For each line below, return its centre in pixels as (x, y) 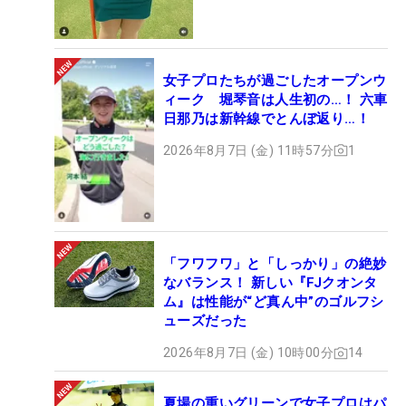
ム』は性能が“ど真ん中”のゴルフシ (274, 302)
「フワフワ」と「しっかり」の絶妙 (275, 264)
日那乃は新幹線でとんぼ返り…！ (266, 118)
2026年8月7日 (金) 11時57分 (248, 150)
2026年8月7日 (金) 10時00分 (248, 353)
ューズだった (205, 321)
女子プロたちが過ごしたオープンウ (275, 80)
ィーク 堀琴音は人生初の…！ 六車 (275, 99)
